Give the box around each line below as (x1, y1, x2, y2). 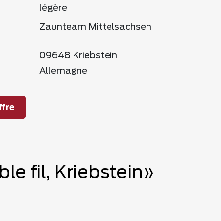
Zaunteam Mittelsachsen (39, 23, 151, 32)
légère (39, 4, 67, 13)
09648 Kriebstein (39, 51, 117, 60)
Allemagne (39, 67, 87, 75)
